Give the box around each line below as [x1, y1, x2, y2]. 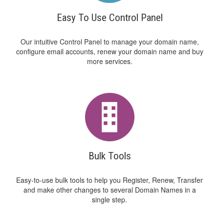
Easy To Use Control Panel [56, 12, 163, 23]
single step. [92, 195, 127, 204]
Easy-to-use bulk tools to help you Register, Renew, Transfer [16, 175, 203, 185]
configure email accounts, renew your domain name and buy [16, 46, 203, 56]
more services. [87, 56, 132, 66]
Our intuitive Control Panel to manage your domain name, [20, 37, 199, 46]
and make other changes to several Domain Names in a [23, 185, 196, 195]
